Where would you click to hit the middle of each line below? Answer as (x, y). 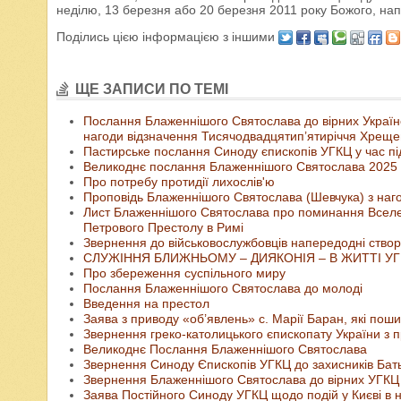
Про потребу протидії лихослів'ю (179, 182)
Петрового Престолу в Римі (163, 228)
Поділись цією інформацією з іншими (167, 37)
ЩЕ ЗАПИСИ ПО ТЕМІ (152, 90)
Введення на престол (146, 304)
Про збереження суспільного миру (184, 273)
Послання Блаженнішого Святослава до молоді (223, 289)
